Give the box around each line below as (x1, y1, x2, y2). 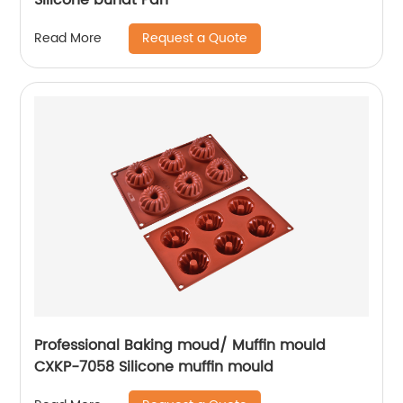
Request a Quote (142, 27, 248, 49)
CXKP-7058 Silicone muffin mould (34, 354, 274, 379)
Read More (34, 28, 103, 49)
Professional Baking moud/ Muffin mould (34, 333, 327, 357)
